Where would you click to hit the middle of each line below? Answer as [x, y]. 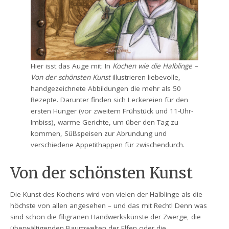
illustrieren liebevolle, [146, 77]
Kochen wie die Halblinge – [155, 66]
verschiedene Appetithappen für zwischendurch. [108, 144]
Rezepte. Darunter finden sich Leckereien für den [110, 99]
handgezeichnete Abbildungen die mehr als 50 [106, 88]
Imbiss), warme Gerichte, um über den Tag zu [105, 122]
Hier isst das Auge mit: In [72, 66]
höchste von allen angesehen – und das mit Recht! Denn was [109, 205]
